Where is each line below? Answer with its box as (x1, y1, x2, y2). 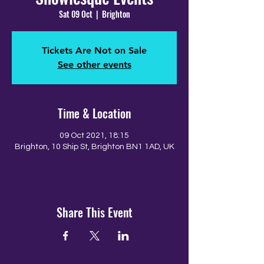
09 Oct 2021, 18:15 (60, 131, 129, 140)
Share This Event (56, 203, 133, 221)
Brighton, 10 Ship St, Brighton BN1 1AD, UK (14, 143, 174, 151)
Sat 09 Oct (58, 8, 93, 20)
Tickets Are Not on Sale (42, 45, 147, 56)
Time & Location (58, 104, 131, 122)
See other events (57, 59, 131, 70)
